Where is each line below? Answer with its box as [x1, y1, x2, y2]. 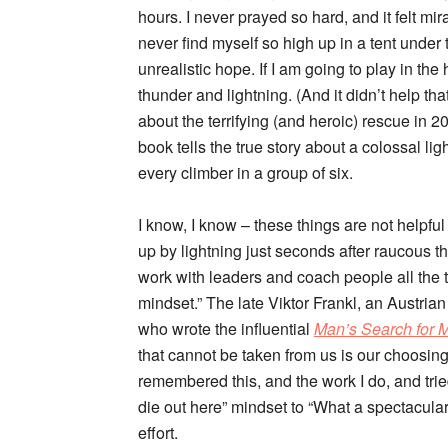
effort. [138, 421, 178, 444]
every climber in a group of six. [138, 161, 357, 184]
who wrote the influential [138, 317, 314, 340]
